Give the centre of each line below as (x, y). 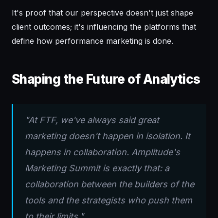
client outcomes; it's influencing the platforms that (104, 27)
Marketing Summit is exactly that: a (97, 168)
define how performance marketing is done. (92, 41)
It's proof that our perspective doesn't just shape (102, 13)
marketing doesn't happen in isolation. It (108, 136)
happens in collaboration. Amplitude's (102, 152)
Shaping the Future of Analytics (106, 79)
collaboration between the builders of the (109, 184)
